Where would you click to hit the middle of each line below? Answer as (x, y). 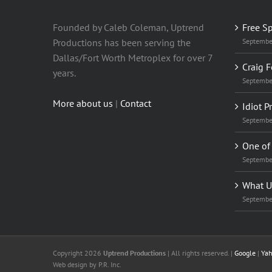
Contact (136, 101)
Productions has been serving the (122, 40)
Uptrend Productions (134, 251)
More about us (83, 101)
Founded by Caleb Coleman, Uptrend (128, 25)
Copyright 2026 (78, 251)
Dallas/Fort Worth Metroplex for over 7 (133, 56)
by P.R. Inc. (104, 262)
